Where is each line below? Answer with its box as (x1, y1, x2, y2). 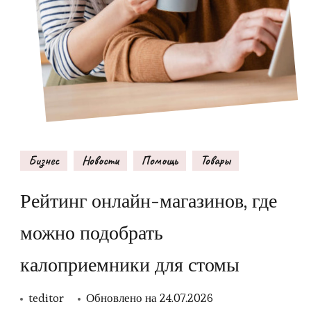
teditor (28, 290, 64, 306)
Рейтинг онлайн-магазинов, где (20, 188, 277, 214)
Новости (82, 153, 119, 169)
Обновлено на (86, 290, 160, 306)
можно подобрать (20, 220, 163, 246)
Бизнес (28, 153, 59, 169)
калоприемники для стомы (20, 252, 239, 278)
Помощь (142, 153, 178, 169)
